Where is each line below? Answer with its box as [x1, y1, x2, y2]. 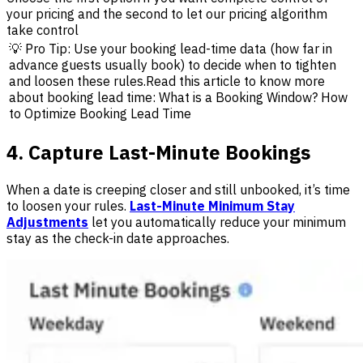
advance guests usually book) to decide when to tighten [9, 56, 336, 73]
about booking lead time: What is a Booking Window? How [9, 88, 348, 105]
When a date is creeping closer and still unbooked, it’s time [6, 181, 350, 199]
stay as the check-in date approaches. [6, 230, 229, 247]
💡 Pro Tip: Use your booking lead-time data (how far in [9, 40, 332, 57]
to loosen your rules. [6, 198, 130, 215]
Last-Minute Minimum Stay [130, 198, 295, 215]
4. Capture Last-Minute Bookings [6, 139, 310, 166]
